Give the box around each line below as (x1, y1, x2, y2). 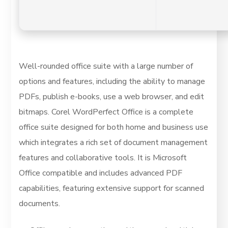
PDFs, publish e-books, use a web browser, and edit (19, 91, 205, 102)
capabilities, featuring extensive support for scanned (19, 183, 205, 194)
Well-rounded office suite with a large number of (19, 61, 193, 72)
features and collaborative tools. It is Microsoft (19, 152, 187, 163)
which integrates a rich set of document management (19, 137, 208, 148)
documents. (19, 198, 61, 209)
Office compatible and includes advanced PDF (19, 167, 183, 179)
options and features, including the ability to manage (19, 76, 206, 87)
